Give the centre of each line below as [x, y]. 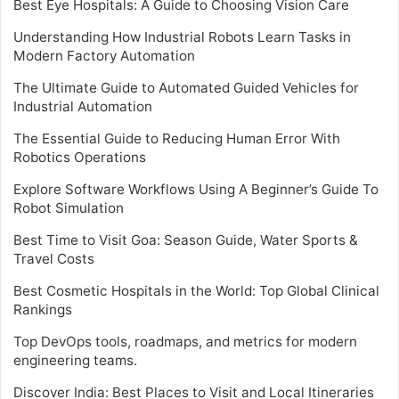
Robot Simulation [69, 208]
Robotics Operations [80, 158]
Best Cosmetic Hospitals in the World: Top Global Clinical [196, 291]
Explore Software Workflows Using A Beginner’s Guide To [196, 190]
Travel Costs [54, 259]
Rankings [43, 310]
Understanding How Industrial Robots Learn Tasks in [182, 37]
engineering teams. [75, 361]
